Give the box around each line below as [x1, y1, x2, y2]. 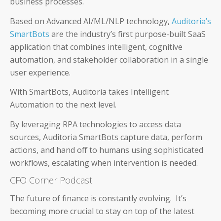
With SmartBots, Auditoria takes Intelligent [10, 86, 169, 98]
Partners [89, 153, 132, 167]
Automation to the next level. [10, 99, 116, 110]
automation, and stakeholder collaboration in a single [10, 54, 208, 65]
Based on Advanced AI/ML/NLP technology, [10, 15, 172, 27]
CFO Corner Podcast [10, 174, 92, 186]
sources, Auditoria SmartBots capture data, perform [10, 131, 202, 143]
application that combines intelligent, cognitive [10, 41, 183, 52]
